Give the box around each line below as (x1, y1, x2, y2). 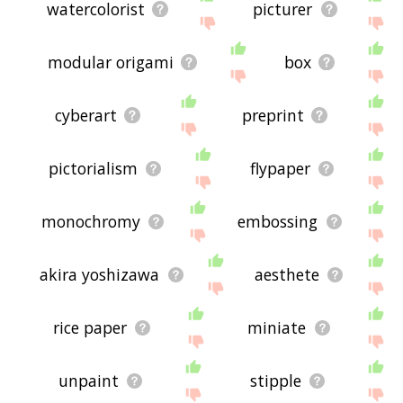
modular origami (48, 51, 175, 74)
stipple (249, 370, 301, 392)
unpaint (58, 370, 119, 392)
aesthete (254, 264, 319, 286)
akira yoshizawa (40, 264, 160, 286)
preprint (242, 104, 305, 127)
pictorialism (49, 157, 139, 180)
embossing (237, 210, 318, 233)
